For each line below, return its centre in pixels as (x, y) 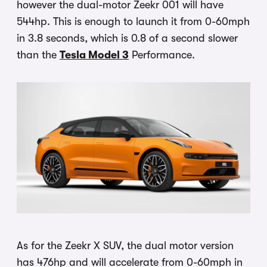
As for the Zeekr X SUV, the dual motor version (125, 246)
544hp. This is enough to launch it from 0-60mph (133, 21)
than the (38, 55)
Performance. (162, 55)
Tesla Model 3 (94, 55)
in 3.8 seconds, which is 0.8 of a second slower (127, 38)
